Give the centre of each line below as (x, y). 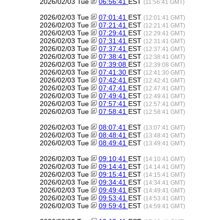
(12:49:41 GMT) (164, 96)
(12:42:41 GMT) (164, 80)
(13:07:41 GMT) (164, 127)
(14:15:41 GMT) (164, 175)
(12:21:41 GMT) (164, 25)
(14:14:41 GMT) (164, 167)
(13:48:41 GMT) (164, 135)
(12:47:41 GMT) (164, 88)
